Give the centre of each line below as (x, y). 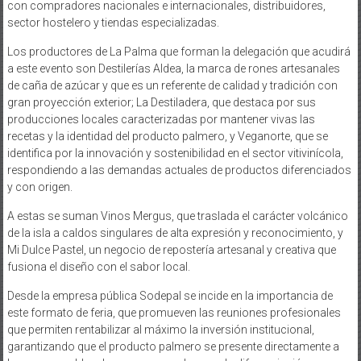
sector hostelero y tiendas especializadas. (113, 22)
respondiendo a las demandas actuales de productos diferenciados (179, 170)
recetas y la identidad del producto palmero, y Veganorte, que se (167, 136)
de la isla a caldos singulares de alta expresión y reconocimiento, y (175, 232)
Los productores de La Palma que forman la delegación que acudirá (178, 51)
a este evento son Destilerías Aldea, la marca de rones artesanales (173, 68)
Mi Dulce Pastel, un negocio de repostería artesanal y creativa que (171, 249)
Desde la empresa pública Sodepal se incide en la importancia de (170, 295)
